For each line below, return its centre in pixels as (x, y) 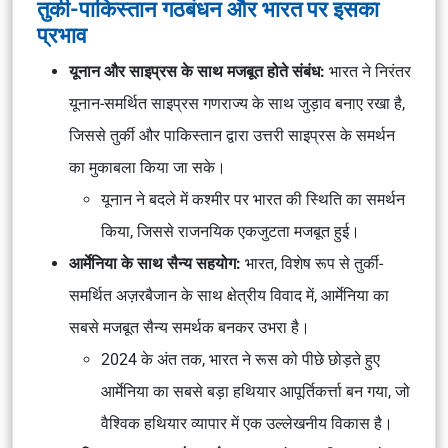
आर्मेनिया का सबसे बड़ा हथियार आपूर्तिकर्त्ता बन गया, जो (255, 391)
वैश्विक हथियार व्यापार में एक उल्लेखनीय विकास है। (247, 423)
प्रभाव (62, 35)
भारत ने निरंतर (368, 71)
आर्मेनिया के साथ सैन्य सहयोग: (155, 263)
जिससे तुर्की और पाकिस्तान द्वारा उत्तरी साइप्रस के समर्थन (232, 135)
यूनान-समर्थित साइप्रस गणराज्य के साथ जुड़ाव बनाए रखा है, (237, 103)
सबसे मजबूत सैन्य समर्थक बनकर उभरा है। (189, 327)
